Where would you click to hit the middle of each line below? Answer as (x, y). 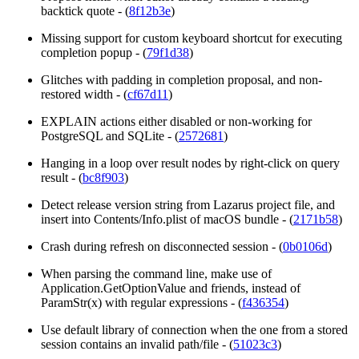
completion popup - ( (94, 53)
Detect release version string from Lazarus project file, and (188, 205)
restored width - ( (84, 95)
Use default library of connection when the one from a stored (194, 330)
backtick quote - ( (85, 11)
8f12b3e (150, 11)
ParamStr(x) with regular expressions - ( (141, 303)
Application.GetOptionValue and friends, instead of (171, 288)
